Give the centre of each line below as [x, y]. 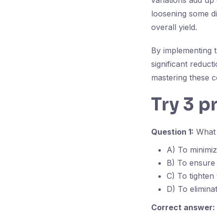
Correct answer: [183, 207]
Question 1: [172, 132]
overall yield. [174, 27]
